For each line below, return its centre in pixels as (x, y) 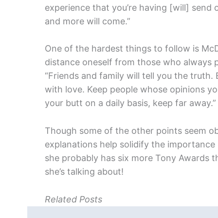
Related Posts (73, 199)
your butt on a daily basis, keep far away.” (130, 103)
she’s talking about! (84, 172)
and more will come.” (88, 21)
